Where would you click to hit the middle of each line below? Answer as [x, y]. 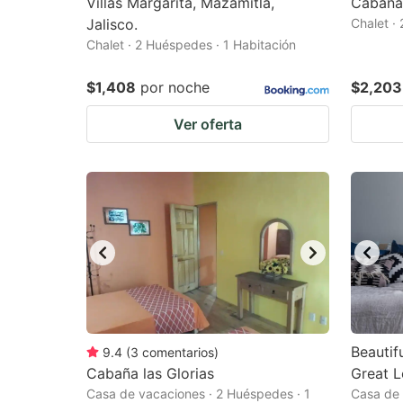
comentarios [178, 352]
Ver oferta [208, 124]
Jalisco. [112, 24]
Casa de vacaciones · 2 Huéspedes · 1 [198, 394]
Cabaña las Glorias [150, 373]
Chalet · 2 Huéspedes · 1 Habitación [191, 45]
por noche [175, 87]
